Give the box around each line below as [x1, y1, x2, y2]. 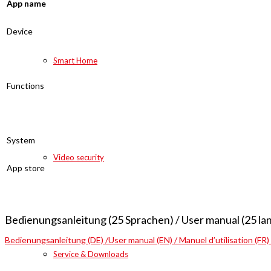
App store [7, 162, 45, 173]
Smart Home [53, 56, 97, 65]
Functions [7, 80, 44, 91]
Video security [53, 152, 104, 162]
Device [7, 25, 33, 36]
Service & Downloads [53, 249, 128, 259]
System [7, 134, 35, 145]
